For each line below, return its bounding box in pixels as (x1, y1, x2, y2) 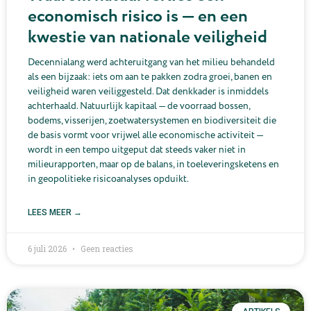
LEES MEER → (28, 207, 82, 217)
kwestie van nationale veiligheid (28, 24, 267, 50)
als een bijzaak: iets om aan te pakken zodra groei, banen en (28, 69, 272, 83)
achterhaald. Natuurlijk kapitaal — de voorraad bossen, (28, 99, 250, 112)
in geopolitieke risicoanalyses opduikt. (28, 171, 189, 185)
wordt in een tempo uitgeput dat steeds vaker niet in (28, 142, 246, 156)
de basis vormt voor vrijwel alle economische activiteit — (28, 128, 263, 142)
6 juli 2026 (28, 242, 69, 254)
